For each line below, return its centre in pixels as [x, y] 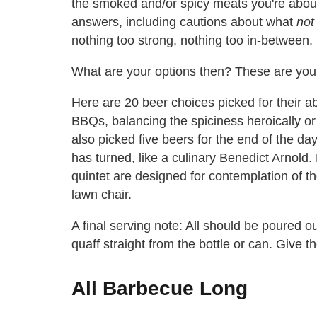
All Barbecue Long [160, 288]
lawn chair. [102, 194]
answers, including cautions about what [184, 22]
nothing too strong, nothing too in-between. [192, 40]
